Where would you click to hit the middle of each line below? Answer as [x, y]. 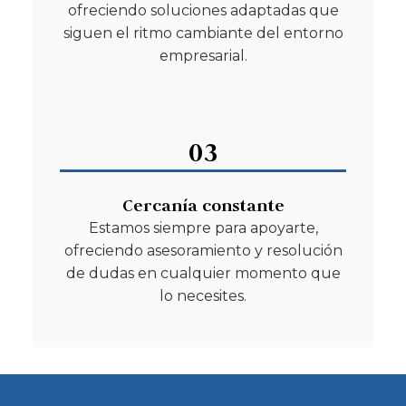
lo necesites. [203, 295]
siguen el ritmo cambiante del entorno [203, 33]
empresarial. [203, 55]
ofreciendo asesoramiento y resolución [203, 250]
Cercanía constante [203, 205]
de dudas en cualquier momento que [203, 273]
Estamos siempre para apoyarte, [203, 227]
